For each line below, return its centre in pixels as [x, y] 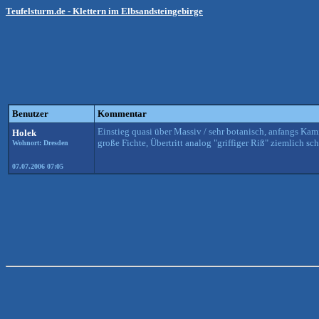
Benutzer [30, 114]
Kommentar [122, 114]
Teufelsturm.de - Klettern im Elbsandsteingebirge [104, 11]
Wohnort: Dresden [40, 143]
